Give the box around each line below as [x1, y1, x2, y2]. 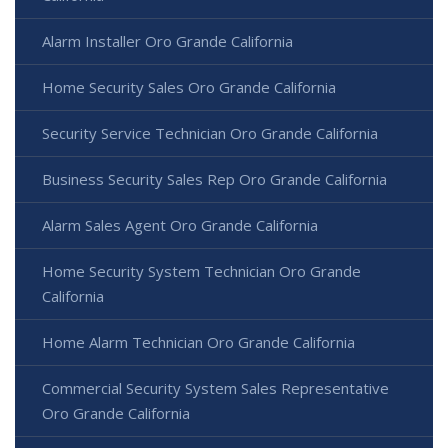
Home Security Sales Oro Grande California [42, 77, 336, 98]
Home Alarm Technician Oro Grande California [42, 332, 355, 353]
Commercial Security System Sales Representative [42, 378, 389, 399]
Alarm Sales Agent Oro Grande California [42, 215, 318, 236]
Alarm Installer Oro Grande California [42, 31, 293, 52]
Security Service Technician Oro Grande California [42, 123, 378, 144]
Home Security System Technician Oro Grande [42, 261, 361, 282]
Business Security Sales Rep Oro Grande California [42, 169, 387, 190]
